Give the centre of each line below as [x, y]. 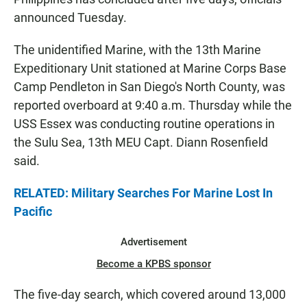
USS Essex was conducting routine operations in [144, 124]
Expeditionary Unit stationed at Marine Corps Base [150, 69]
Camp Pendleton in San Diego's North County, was [149, 87]
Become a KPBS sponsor [153, 264]
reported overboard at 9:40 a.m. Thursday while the [153, 106]
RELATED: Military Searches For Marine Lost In [143, 193]
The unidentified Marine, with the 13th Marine [137, 50]
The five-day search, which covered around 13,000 [150, 295]
